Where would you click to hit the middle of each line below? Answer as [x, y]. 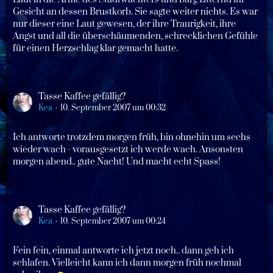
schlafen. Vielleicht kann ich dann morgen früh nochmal [127, 263]
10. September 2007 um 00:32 [113, 108]
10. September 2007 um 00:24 [113, 221]
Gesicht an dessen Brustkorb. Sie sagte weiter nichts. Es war [135, 12]
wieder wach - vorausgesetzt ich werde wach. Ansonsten [128, 150]
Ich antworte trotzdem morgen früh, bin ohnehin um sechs [132, 137]
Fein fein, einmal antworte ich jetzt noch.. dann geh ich [123, 251]
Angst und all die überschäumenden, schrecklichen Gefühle [135, 36]
